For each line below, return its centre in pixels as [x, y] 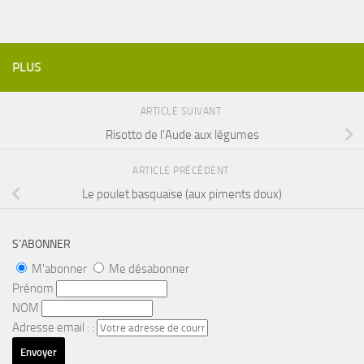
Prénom [33, 288]
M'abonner [59, 269]
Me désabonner [149, 269]
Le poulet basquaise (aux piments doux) [182, 195]
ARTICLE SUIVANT [182, 111]
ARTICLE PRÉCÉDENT [182, 170]
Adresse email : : [54, 327]
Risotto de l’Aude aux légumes [182, 135]
